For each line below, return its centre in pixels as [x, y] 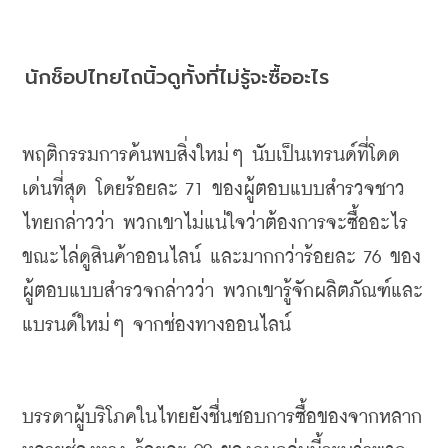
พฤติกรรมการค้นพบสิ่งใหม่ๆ [132, 155]
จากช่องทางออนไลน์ [212, 325]
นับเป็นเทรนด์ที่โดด [326, 155]
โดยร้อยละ [137, 189]
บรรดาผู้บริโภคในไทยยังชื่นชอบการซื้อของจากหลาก [222, 417]
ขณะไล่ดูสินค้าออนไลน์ [111, 257]
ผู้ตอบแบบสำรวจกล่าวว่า [118, 291]
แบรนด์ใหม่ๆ [73, 325]
